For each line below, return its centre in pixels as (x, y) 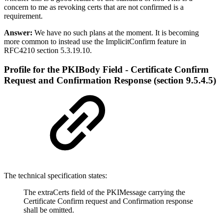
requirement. (23, 16)
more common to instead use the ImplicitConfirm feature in (95, 42)
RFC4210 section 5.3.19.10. (48, 51)
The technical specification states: (55, 175)
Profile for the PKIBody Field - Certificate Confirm (106, 69)
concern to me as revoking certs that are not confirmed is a (94, 7)
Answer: (18, 33)
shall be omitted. (49, 210)
